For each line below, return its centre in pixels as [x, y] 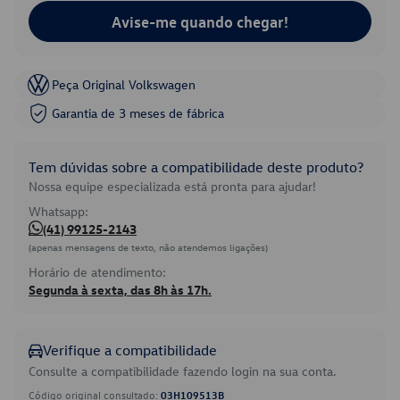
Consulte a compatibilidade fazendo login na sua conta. [183, 371]
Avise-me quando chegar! [200, 21]
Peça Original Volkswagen [124, 84]
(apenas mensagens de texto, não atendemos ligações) [148, 247]
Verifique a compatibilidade [130, 350]
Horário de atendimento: [97, 272]
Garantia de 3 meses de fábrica [138, 113]
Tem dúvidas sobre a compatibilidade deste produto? [196, 167]
